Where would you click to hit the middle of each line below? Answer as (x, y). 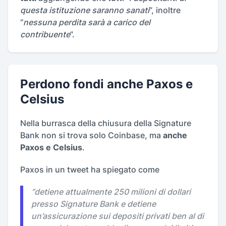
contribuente (45, 34)
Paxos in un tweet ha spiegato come (90, 169)
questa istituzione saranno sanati (85, 10)
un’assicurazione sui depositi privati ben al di (118, 216)
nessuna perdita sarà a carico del (87, 22)
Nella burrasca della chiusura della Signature (106, 123)
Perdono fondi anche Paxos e (106, 84)
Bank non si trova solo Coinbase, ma (92, 135)
